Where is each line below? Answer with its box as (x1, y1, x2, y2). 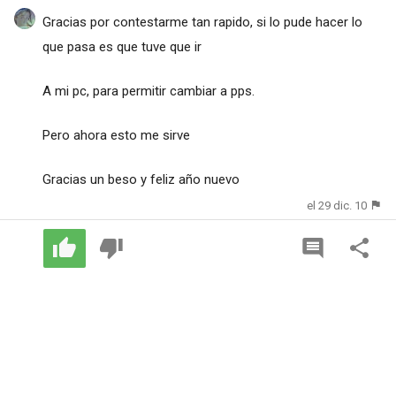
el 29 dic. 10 (307, 198, 368, 212)
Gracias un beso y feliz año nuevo (42, 171, 240, 187)
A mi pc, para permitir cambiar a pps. (42, 82, 255, 99)
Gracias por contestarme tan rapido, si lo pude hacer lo (42, 13, 362, 30)
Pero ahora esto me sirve (42, 126, 190, 143)
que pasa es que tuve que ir (42, 38, 202, 55)
